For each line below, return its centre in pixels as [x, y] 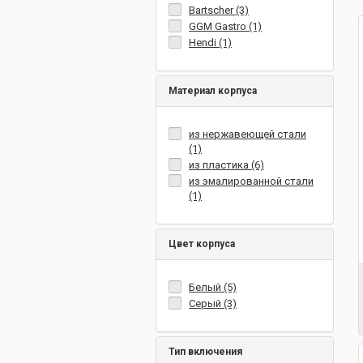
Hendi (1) [210, 43]
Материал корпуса [213, 91]
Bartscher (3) [219, 10]
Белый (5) [213, 287]
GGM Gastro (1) [225, 26]
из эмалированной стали [251, 181]
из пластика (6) [226, 165]
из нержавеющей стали [248, 134]
